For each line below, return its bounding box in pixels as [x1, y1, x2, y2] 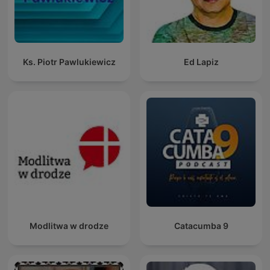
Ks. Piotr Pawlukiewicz [22, 57, 116, 67]
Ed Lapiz [183, 57, 219, 67]
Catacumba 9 [174, 221, 228, 231]
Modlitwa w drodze [30, 221, 108, 231]
